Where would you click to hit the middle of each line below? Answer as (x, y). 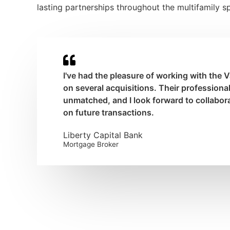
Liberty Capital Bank (103, 135)
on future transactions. (108, 112)
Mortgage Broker (91, 144)
